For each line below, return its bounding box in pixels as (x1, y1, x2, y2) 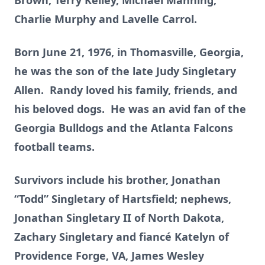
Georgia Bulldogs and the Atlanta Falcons (14, 121, 233, 135)
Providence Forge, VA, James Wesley (14, 248, 204, 263)
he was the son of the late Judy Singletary (14, 64, 236, 78)
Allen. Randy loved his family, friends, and (14, 83, 237, 97)
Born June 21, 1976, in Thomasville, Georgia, (14, 45, 244, 59)
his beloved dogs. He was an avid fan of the (14, 102, 246, 116)
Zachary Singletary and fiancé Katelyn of (14, 230, 229, 244)
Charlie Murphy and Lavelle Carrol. (14, 12, 200, 26)
